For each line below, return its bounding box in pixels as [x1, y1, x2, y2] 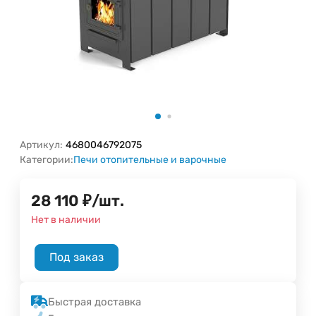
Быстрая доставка [48, 295, 141, 308]
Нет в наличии [31, 213, 101, 226]
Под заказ [49, 250, 104, 264]
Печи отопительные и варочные [73, 153, 226, 166]
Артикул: [20, 138, 63, 151]
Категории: [20, 153, 73, 166]
